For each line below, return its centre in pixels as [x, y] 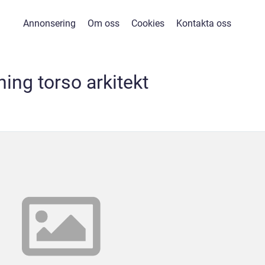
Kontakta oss [203, 23]
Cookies [148, 23]
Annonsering [49, 23]
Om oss [103, 23]
